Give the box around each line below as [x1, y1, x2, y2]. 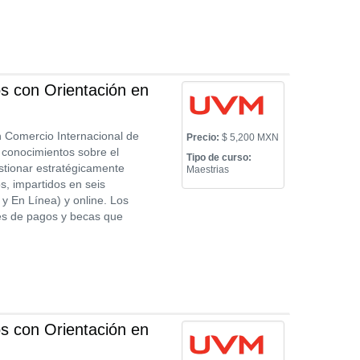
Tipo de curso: [186, 152, 252, 163]
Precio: [186, 132, 220, 143]
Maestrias [186, 164, 230, 175]
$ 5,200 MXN [219, 132, 280, 143]
